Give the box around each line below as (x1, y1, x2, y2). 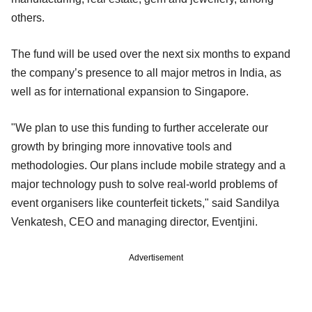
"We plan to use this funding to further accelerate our (11, 121, 268, 134)
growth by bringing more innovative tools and (11, 140, 232, 153)
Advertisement (129, 252, 183, 263)
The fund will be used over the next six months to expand (11, 47, 290, 60)
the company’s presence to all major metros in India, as (11, 66, 281, 79)
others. (11, 11, 45, 24)
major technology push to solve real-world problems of (11, 178, 277, 190)
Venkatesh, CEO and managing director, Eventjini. (11, 215, 258, 228)
